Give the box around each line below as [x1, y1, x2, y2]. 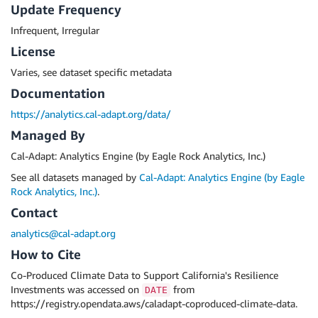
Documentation [11, 85, 105, 101]
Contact [11, 204, 57, 220]
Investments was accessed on [11, 283, 142, 295]
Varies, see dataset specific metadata [11, 66, 172, 78]
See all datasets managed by [11, 171, 139, 183]
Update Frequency [11, 1, 121, 17]
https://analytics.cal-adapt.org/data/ [11, 108, 171, 120]
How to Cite [11, 246, 81, 262]
